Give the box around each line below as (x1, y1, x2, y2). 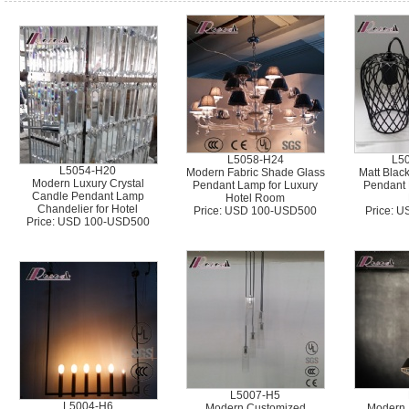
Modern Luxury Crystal (32, 177, 144, 190)
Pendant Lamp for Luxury (193, 179, 319, 192)
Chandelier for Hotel (37, 203, 139, 215)
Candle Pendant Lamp (32, 190, 144, 203)
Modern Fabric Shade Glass (186, 166, 325, 179)
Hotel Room (225, 192, 286, 204)
